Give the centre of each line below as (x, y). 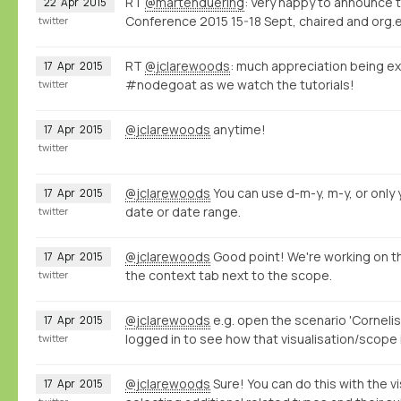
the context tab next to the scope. (229, 276)
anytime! (238, 130)
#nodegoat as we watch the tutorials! (240, 85)
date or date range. (183, 212)
